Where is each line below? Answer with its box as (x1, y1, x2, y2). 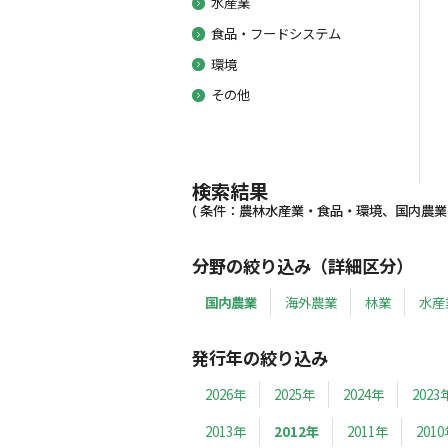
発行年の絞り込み (191, 345, 328, 371)
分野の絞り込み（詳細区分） (191, 252, 413, 278)
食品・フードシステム (210, 22, 341, 43)
